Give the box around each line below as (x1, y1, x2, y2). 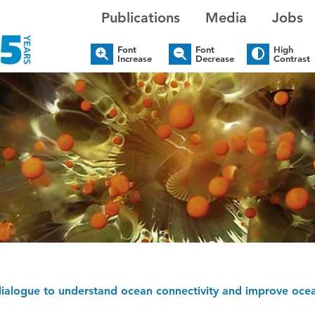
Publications (101, 9, 181, 26)
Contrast (274, 53, 311, 65)
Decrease (195, 53, 235, 65)
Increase (117, 53, 153, 65)
